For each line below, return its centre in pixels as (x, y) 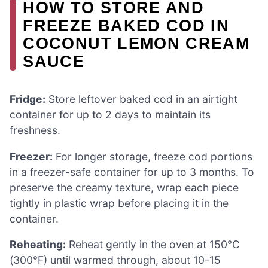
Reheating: (38, 245)
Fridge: (28, 99)
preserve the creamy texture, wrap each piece (124, 187)
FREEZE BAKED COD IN (126, 25)
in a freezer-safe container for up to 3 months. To (132, 172)
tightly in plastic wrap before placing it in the (119, 203)
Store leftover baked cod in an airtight (141, 99)
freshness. (35, 130)
